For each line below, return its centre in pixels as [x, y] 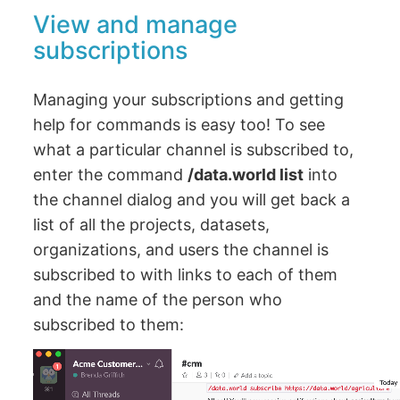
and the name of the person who [158, 299]
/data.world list [246, 174]
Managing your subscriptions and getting [189, 99]
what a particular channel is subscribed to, [194, 149]
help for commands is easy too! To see [179, 124]
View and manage [136, 24]
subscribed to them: [109, 324]
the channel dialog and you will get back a [192, 199]
